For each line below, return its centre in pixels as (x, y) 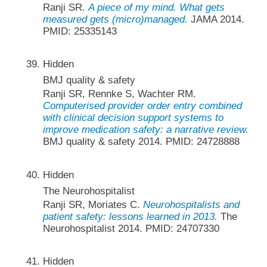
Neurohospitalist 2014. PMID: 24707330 (131, 228)
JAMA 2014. (216, 20)
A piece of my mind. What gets (156, 8)
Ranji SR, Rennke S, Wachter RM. (119, 94)
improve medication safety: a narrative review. (145, 130)
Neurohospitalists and (191, 204)
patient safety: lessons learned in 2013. (130, 216)
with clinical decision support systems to (133, 118)
